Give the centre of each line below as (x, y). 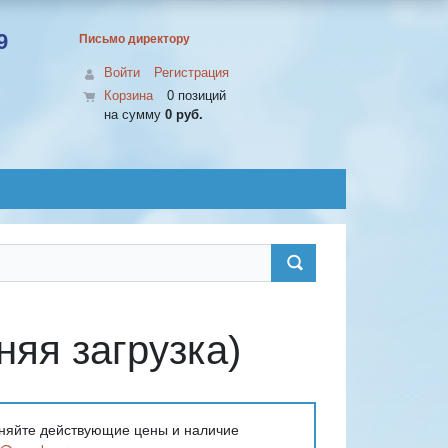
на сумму (134, 114)
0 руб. (184, 114)
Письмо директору (134, 39)
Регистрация (191, 72)
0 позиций (194, 95)
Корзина (128, 95)
